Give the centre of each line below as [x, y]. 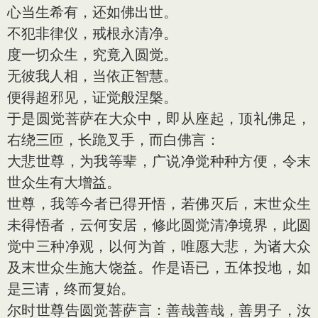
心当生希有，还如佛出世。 [92, 12]
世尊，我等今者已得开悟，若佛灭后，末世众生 [159, 204]
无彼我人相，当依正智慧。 [92, 76]
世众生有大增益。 [64, 182]
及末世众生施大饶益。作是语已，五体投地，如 [159, 268]
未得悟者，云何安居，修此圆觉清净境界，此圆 [159, 225]
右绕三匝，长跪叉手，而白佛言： [114, 140]
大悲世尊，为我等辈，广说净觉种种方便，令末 [159, 161]
